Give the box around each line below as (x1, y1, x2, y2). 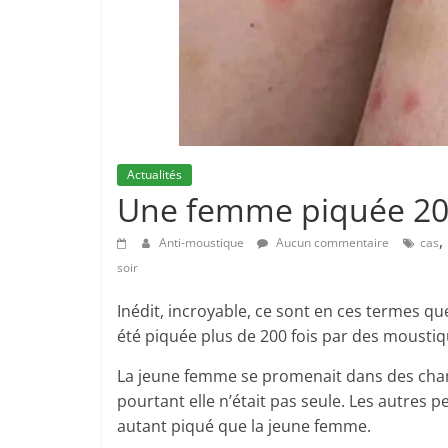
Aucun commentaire (273, 234, 389, 251)
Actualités (127, 166, 182, 183)
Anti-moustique (159, 234, 247, 251)
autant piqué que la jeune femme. (117, 415, 371, 437)
